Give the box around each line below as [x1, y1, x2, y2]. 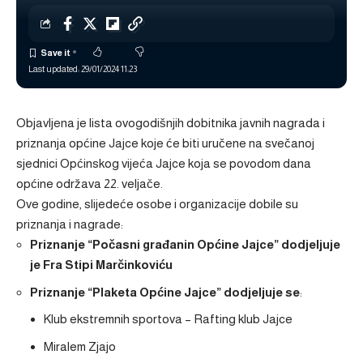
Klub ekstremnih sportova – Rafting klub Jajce [44, 312, 293, 326]
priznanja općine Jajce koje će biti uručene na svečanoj [16, 136, 314, 150]
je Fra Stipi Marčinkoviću [30, 258, 173, 271]
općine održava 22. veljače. [16, 177, 163, 190]
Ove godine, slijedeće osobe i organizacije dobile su [16, 197, 298, 211]
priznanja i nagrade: [16, 217, 123, 231]
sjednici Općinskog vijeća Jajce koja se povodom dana [16, 156, 311, 170]
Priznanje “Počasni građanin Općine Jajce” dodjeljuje [30, 237, 340, 251]
